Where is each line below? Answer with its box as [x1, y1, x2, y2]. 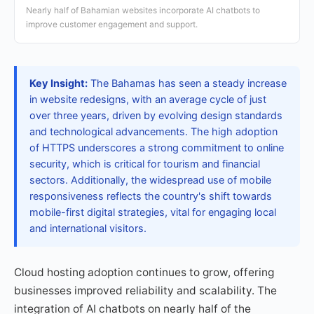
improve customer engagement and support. [26, 19, 198, 29]
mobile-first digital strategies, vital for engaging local [29, 206, 276, 219]
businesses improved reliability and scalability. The [14, 284, 277, 297]
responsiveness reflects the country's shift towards [29, 190, 272, 203]
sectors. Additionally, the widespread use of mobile [29, 174, 271, 186]
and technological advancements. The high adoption [29, 125, 278, 138]
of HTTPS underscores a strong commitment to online [29, 142, 284, 154]
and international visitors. [29, 222, 146, 235]
